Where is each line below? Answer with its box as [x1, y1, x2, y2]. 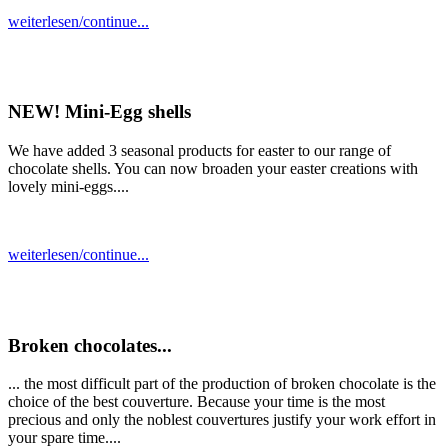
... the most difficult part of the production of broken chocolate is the [8, 375, 436, 393]
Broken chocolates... [8, 334, 172, 356]
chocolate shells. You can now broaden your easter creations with [8, 160, 418, 178]
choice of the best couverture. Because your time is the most [8, 393, 385, 411]
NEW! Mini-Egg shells [8, 101, 191, 123]
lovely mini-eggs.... [8, 178, 129, 196]
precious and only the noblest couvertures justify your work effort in [8, 411, 436, 429]
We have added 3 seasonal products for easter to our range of [8, 142, 391, 160]
